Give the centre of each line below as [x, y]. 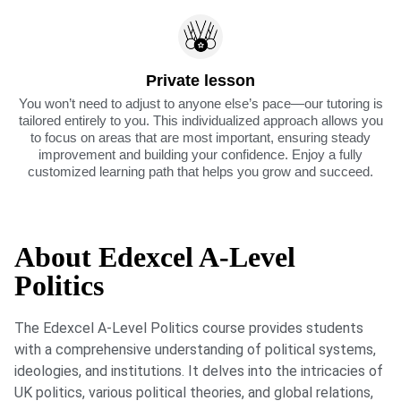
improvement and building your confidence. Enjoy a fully [200, 155]
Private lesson [200, 81]
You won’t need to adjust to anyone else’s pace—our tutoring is [200, 104]
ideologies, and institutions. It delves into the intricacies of [199, 371]
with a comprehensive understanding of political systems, [195, 350]
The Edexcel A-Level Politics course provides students [189, 328]
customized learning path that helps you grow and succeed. [200, 172]
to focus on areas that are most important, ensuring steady [200, 138]
